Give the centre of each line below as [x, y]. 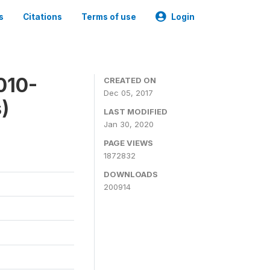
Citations [42, 17]
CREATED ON [130, 80]
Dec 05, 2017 [128, 93]
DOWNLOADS [131, 174]
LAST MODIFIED [136, 111]
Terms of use [109, 17]
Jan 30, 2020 [129, 124]
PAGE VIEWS [128, 143]
